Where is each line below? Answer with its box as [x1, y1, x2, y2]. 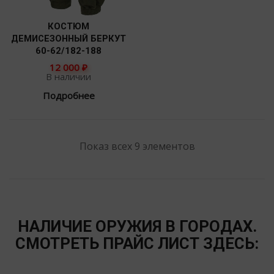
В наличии [46, 70, 91, 83]
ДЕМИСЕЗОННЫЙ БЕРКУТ [11, 32, 126, 44]
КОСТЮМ [48, 20, 89, 32]
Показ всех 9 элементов [79, 139, 195, 154]
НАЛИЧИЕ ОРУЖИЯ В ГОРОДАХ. [17, 217, 257, 235]
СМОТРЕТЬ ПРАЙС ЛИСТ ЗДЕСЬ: [15, 234, 259, 253]
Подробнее [42, 89, 95, 102]
